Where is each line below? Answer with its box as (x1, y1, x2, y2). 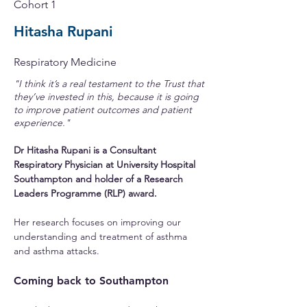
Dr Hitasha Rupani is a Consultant (14, 144, 159, 156)
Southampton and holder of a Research (14, 173, 186, 185)
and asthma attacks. (14, 245, 99, 257)
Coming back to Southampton (14, 274, 169, 287)
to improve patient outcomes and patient (14, 103, 192, 116)
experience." (14, 116, 70, 129)
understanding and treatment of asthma (14, 230, 190, 243)
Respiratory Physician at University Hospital (14, 158, 198, 171)
